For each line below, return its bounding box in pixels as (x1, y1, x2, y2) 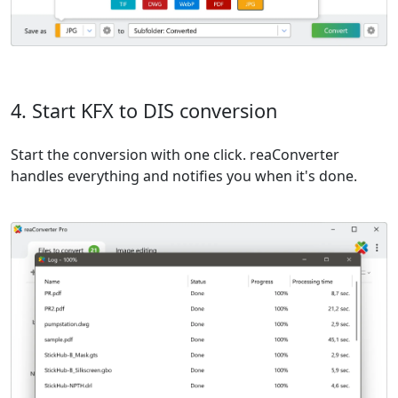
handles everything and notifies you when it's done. (11, 166, 357, 187)
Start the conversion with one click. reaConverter (11, 145, 339, 165)
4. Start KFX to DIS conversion (11, 98, 277, 124)
